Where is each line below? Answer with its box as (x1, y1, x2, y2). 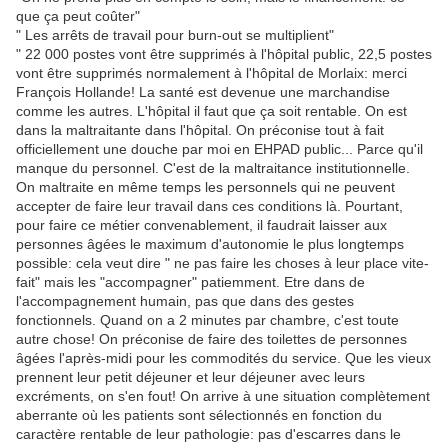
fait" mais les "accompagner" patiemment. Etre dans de (16, 274, 365, 291)
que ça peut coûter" (16, 8, 140, 25)
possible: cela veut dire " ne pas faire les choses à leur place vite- (16, 255, 429, 272)
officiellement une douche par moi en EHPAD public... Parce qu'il (16, 141, 423, 158)
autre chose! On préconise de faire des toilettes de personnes (16, 331, 407, 348)
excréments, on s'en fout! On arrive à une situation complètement (16, 388, 430, 405)
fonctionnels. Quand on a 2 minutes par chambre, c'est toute (16, 312, 399, 329)
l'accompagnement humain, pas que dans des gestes (16, 293, 354, 310)
